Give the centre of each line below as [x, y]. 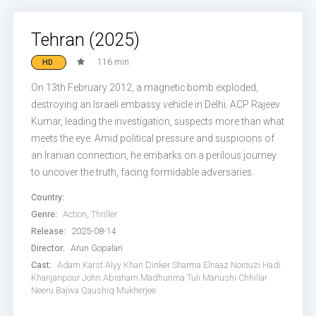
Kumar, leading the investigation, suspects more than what [158, 121]
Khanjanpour [56, 278]
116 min [114, 62]
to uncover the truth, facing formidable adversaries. [143, 172]
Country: [48, 197]
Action [75, 214]
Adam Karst [80, 265]
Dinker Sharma [174, 265]
